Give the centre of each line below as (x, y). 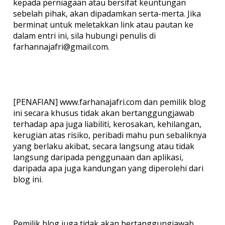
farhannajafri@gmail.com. (61, 47)
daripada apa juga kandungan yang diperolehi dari (108, 168)
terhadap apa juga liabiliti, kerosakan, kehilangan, (107, 124)
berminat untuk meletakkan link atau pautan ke (103, 25)
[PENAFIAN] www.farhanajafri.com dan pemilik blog (109, 102)
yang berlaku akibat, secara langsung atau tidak (103, 146)
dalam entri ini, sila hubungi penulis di (84, 36)
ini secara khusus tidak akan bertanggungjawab (103, 113)
